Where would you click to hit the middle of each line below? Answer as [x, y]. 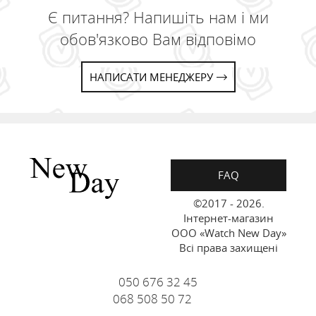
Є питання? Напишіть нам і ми [158, 17]
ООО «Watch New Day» [229, 233]
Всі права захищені [229, 248]
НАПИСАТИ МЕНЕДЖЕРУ [151, 77]
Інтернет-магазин [229, 218]
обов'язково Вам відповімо [158, 39]
